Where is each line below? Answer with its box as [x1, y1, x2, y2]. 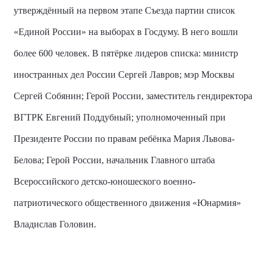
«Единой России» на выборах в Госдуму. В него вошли [14, 27, 238, 37]
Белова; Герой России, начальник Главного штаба [14, 155, 215, 165]
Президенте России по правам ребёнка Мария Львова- [14, 134, 235, 144]
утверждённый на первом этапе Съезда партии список [14, 5, 235, 15]
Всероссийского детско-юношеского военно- [14, 176, 195, 186]
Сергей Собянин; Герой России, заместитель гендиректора [14, 91, 252, 101]
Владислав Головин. [14, 219, 96, 229]
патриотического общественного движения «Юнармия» [14, 198, 241, 208]
